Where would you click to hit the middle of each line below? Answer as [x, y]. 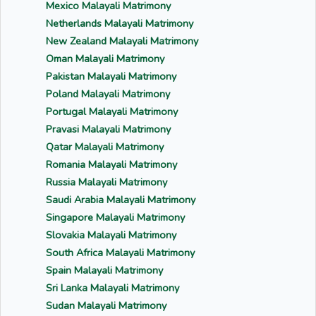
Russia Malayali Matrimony [107, 182]
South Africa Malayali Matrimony [120, 253]
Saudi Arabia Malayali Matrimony [121, 200]
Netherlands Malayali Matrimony [120, 23]
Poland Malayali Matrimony [108, 94]
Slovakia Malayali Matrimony [111, 235]
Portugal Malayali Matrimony [112, 111]
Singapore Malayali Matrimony [115, 217]
